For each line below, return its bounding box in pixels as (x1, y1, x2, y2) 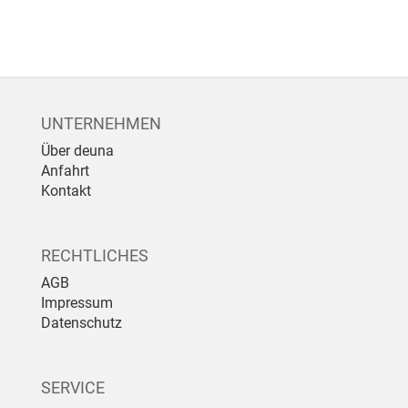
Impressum (41, 293, 113, 311)
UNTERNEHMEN (41, 113, 161, 133)
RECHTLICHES (41, 245, 148, 265)
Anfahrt (41, 161, 89, 179)
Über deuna (41, 141, 114, 159)
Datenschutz (41, 313, 122, 331)
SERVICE (41, 377, 105, 397)
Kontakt (41, 181, 91, 199)
